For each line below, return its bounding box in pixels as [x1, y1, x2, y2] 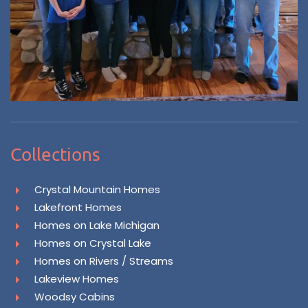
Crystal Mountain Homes [34, 181, 160, 197]
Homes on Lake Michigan [34, 217, 159, 232]
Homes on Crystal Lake [34, 235, 151, 250]
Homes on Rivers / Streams [34, 253, 173, 268]
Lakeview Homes [34, 271, 119, 286]
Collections [10, 143, 100, 165]
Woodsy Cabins [34, 289, 115, 304]
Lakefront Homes [34, 199, 122, 214]
